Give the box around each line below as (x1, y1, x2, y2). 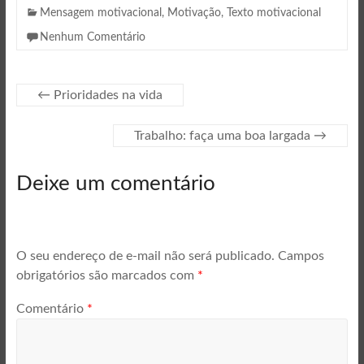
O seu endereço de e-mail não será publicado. (15, 249, 275, 262)
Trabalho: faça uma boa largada (134, 129, 314, 143)
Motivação (167, 7, 221, 19)
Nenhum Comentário (39, 32, 145, 44)
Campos (277, 249, 324, 262)
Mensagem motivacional (39, 7, 162, 19)
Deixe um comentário (15, 173, 215, 195)
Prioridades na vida (50, 89, 162, 102)
